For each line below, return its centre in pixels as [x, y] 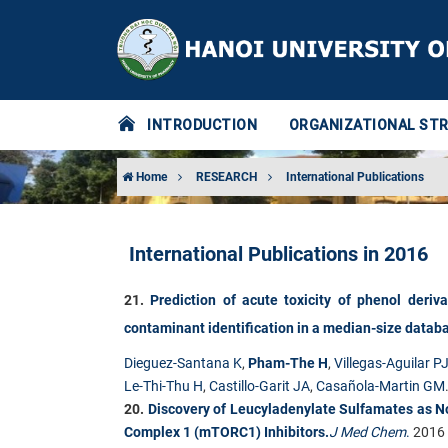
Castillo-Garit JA [259, 385]
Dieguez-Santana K [183, 362]
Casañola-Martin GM [380, 385]
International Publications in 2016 [278, 254]
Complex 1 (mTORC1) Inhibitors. [226, 431]
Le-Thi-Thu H [163, 385]
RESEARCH [226, 177]
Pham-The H [288, 362]
